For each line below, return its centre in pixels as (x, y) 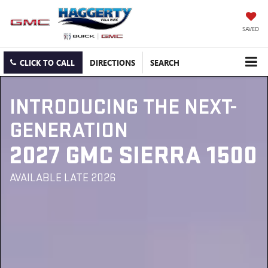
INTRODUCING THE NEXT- (123, 107)
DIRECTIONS (112, 63)
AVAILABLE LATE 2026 (63, 178)
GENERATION (69, 130)
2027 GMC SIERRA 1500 (133, 156)
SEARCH (165, 63)
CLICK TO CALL (47, 63)
